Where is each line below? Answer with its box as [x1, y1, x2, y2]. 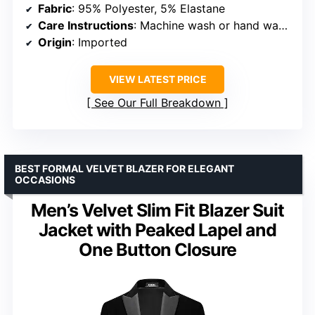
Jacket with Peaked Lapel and [39, 219, 276, 241]
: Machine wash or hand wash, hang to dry [134, 18, 278, 33]
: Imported [72, 35, 127, 50]
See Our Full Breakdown [94, 96, 221, 110]
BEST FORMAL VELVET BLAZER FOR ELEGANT [15, 162, 234, 175]
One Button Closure [79, 239, 236, 261]
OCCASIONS [15, 174, 75, 186]
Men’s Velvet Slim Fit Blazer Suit [31, 200, 284, 221]
